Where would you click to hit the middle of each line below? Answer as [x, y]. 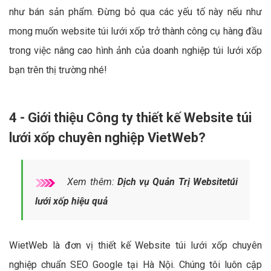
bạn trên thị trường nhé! [58, 70]
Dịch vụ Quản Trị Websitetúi [178, 182]
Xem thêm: [91, 182]
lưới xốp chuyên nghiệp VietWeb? [107, 138]
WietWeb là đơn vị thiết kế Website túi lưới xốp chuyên [135, 246]
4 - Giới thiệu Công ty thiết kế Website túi [130, 118]
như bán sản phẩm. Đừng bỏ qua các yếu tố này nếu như [135, 12]
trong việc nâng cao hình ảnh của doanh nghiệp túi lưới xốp [135, 51]
